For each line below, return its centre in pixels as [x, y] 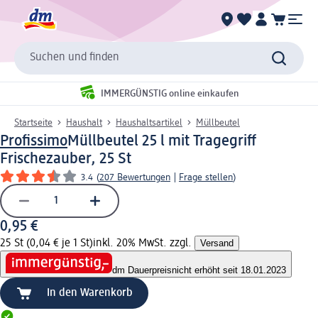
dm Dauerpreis [142, 270]
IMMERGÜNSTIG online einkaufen [170, 94]
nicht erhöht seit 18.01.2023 [229, 270]
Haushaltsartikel [149, 122]
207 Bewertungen [135, 177]
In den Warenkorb [90, 294]
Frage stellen [206, 177]
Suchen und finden [75, 58]
